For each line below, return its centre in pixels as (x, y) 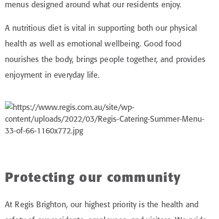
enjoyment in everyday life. (53, 75)
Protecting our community (93, 177)
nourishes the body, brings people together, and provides (105, 59)
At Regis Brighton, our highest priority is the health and (102, 204)
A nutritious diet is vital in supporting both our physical (101, 28)
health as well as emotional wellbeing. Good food (93, 43)
